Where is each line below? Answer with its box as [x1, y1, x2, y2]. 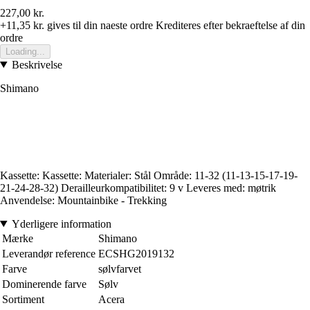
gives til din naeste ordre [44, 19, 153, 31]
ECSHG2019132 [98, 247, 174, 259]
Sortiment [2, 293, 44, 305]
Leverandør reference [2, 247, 95, 259]
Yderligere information [11, 217, 111, 230]
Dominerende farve [2, 277, 86, 290]
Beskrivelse [11, 58, 62, 71]
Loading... [6, 46, 45, 57]
